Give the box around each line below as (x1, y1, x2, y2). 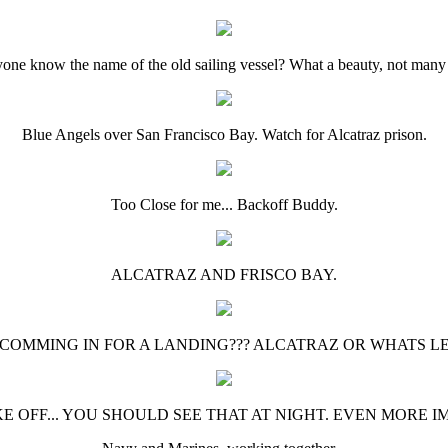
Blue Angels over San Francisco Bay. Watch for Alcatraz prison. (21, 126, 427, 143)
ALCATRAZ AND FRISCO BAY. (111, 266, 337, 283)
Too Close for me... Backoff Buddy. (110, 196, 338, 213)
